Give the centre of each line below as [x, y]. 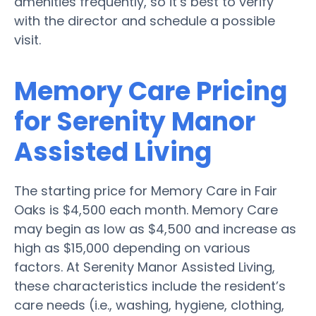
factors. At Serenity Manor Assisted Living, [145, 267]
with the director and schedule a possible [145, 20]
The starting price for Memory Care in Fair [146, 190]
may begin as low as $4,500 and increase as [155, 229]
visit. [28, 39]
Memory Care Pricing [151, 91]
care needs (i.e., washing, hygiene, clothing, [149, 305]
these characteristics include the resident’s [150, 286]
